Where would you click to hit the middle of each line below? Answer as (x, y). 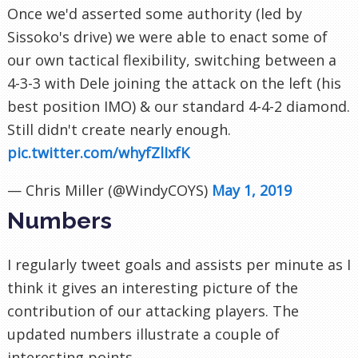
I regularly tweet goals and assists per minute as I (179, 264)
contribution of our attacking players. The (153, 310)
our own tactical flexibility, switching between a (172, 60)
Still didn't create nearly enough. (119, 129)
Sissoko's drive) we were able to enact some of (167, 36)
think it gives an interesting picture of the (153, 287)
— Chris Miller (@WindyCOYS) (109, 190)
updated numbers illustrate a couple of (143, 334)
